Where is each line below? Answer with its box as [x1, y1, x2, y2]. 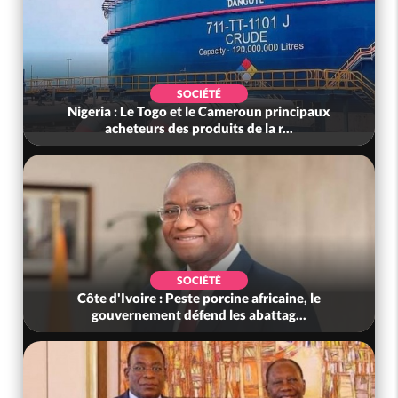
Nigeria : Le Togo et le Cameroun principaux [68, 102, 331, 119]
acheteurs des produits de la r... [105, 119, 294, 136]
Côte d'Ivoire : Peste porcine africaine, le [77, 289, 322, 306]
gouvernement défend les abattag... [92, 306, 307, 322]
